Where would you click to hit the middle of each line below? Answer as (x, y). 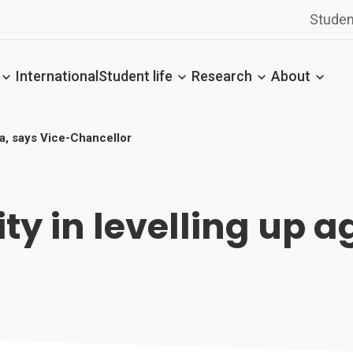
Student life (135, 76)
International (57, 76)
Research (221, 76)
